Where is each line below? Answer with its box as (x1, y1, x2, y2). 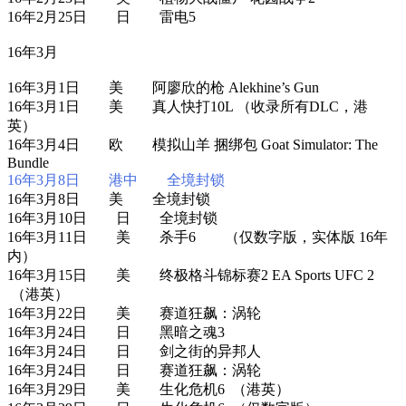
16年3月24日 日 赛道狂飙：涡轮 (7, 362, 261, 378)
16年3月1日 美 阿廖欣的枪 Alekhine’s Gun (7, 79, 319, 95)
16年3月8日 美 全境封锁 (7, 190, 210, 207)
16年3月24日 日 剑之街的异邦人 (7, 343, 261, 359)
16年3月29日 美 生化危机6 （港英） (7, 381, 290, 397)
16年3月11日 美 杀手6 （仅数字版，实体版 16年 (7, 228, 388, 245)
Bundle (7, 154, 56, 170)
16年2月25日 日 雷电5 (7, 8, 196, 24)
